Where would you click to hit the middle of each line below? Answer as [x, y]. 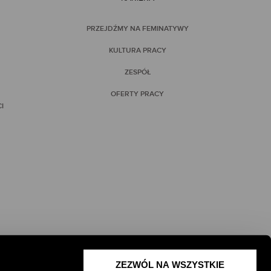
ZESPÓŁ [137, 73]
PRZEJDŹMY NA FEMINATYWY [137, 29]
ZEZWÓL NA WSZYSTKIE [170, 264]
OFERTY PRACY [138, 94]
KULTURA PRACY [137, 51]
